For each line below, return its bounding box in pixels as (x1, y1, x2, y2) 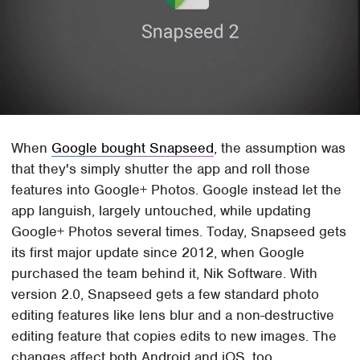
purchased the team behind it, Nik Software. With (11, 264, 318, 283)
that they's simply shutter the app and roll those (11, 160, 311, 178)
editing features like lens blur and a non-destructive (11, 306, 335, 325)
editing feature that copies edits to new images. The (11, 327, 337, 346)
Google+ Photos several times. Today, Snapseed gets (11, 223, 347, 241)
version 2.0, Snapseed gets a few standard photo (11, 285, 320, 304)
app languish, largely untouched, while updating (11, 202, 312, 220)
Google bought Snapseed (51, 139, 215, 157)
